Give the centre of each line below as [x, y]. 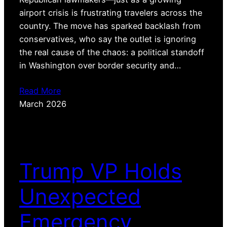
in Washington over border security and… [100, 66]
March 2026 [43, 104]
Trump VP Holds [101, 171]
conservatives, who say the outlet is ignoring [108, 39]
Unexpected [80, 196]
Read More [40, 91]
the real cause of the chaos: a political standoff [112, 52]
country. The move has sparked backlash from [110, 26]
